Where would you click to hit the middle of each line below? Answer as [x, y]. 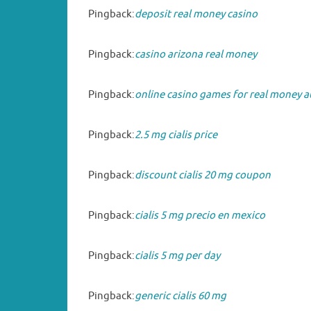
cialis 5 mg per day [177, 255]
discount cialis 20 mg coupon [203, 175]
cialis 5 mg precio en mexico [200, 215]
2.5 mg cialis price [176, 135]
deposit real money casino [196, 14]
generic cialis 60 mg [180, 296]
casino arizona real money [196, 54]
